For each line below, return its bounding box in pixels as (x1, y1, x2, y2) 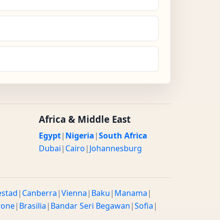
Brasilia (19, 200, 46, 211)
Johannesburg (89, 142, 142, 154)
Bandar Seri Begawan (51, 200, 130, 211)
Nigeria (65, 130, 94, 141)
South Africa (98, 130, 147, 141)
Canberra (22, 187, 57, 198)
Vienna (61, 187, 87, 198)
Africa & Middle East (38, 112, 131, 125)
